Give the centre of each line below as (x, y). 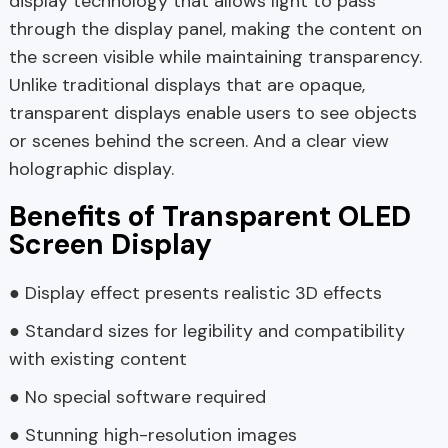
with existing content (97, 359)
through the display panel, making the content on (215, 29)
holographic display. (91, 169)
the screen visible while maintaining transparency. (215, 57)
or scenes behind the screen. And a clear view (198, 141)
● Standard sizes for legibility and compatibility (206, 331)
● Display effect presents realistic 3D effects (195, 293)
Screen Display (110, 245)
